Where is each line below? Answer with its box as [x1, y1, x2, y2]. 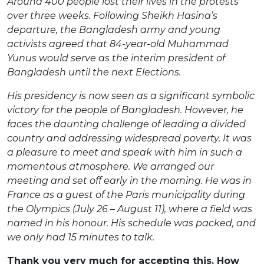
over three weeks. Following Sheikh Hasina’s [7, 9, 217, 21]
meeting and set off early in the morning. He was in [7, 174, 252, 186]
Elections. [136, 66, 181, 78]
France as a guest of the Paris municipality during [7, 189, 245, 200]
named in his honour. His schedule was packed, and [7, 217, 256, 229]
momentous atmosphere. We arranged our [7, 160, 214, 172]
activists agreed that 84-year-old [7, 38, 165, 49]
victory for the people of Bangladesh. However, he [7, 104, 243, 115]
